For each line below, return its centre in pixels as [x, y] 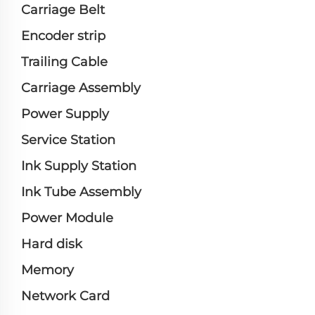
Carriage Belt [63, 10]
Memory [47, 270]
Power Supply [65, 114]
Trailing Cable [64, 62]
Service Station [68, 140]
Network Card [65, 296]
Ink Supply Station [79, 166]
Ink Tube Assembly [81, 192]
